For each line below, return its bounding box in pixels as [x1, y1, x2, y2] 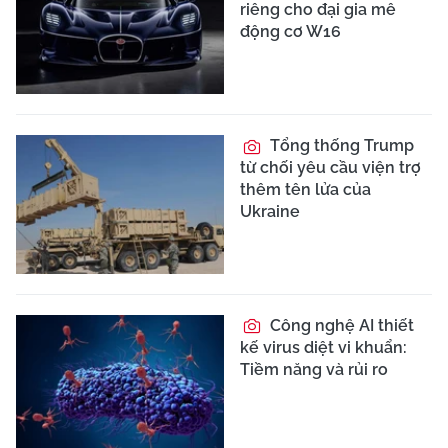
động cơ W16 [240, 22, 341, 42]
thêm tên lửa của [240, 179, 371, 199]
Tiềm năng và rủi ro [240, 359, 388, 379]
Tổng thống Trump [266, 135, 414, 155]
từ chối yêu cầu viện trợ [240, 157, 421, 177]
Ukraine [240, 201, 300, 221]
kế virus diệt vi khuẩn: [240, 337, 407, 357]
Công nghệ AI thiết [266, 315, 414, 335]
